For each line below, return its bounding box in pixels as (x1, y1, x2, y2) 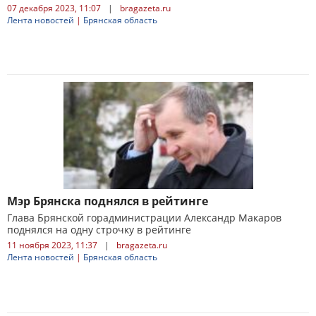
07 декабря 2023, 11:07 (7, 2, 101, 14)
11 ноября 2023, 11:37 (7, 239, 97, 251)
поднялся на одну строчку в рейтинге (7, 223, 191, 236)
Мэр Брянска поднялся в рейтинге (7, 193, 208, 209)
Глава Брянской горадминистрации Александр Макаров (7, 211, 281, 224)
